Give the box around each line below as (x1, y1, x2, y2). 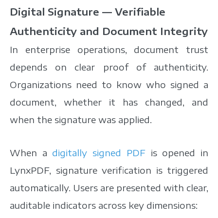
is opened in (145, 147, 209, 159)
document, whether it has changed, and (10, 96, 208, 108)
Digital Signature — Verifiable (10, 5, 165, 18)
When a (10, 147, 53, 159)
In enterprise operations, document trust (10, 44, 208, 55)
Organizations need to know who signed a (10, 79, 208, 91)
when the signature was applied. (10, 114, 152, 126)
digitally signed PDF (52, 147, 145, 159)
